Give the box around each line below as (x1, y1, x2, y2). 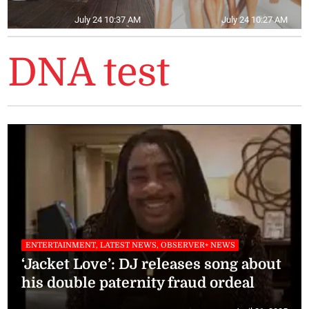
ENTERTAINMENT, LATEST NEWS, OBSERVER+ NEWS (25, 240, 235, 250)
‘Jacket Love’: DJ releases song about (21, 255, 282, 272)
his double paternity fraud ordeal (21, 274, 255, 291)
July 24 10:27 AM (221, 14, 288, 25)
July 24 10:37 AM (74, 14, 141, 25)
